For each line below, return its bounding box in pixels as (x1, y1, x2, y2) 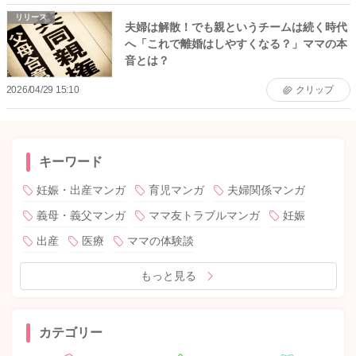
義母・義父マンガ (36, 208, 126, 222)
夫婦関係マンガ (226, 183, 305, 196)
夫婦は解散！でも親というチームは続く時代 (124, 21, 347, 34)
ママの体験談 (126, 234, 194, 247)
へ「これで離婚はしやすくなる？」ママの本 (124, 37, 347, 51)
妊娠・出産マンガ (36, 183, 126, 196)
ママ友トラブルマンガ (148, 208, 260, 222)
